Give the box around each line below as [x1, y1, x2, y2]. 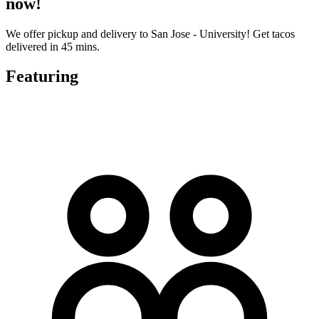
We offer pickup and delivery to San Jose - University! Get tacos [6, 27, 295, 40]
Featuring [6, 67, 78, 86]
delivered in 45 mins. [6, 40, 100, 53]
